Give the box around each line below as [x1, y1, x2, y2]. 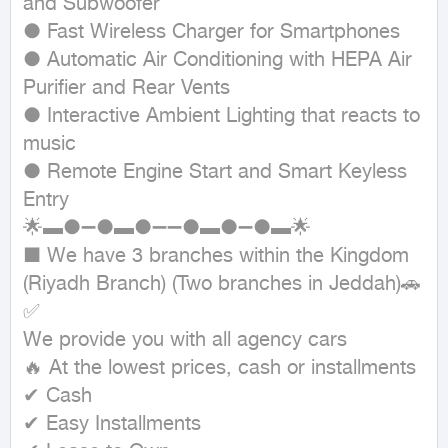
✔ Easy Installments [23, 412, 201, 437]
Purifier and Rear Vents [23, 76, 230, 101]
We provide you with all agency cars [23, 328, 347, 353]
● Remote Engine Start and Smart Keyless [23, 160, 407, 185]
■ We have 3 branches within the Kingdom [23, 244, 409, 269]
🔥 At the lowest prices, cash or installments [23, 356, 416, 381]
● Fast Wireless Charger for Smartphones [23, 20, 400, 45]
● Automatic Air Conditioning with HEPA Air [23, 48, 412, 73]
